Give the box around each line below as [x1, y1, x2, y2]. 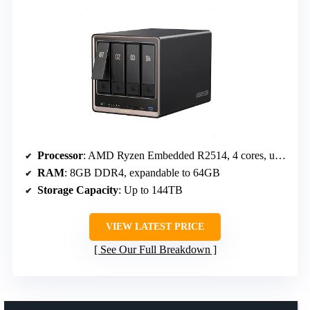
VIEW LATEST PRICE [106, 221, 204, 232]
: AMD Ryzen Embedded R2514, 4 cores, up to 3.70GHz [83, 149, 275, 162]
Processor [37, 149, 83, 162]
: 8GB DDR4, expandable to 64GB [64, 167, 220, 179]
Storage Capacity [37, 184, 118, 197]
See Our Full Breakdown [100, 244, 210, 256]
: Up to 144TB [118, 184, 183, 197]
